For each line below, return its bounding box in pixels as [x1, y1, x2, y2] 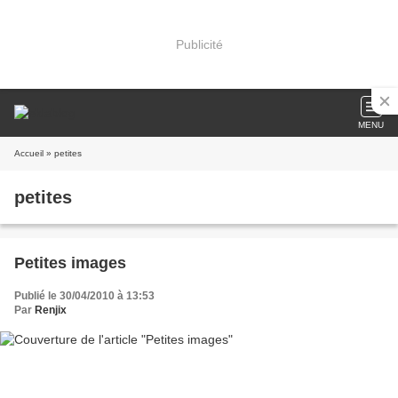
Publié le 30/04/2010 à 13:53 [14, 290, 155, 302]
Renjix [35, 304, 67, 316]
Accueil [14, 148, 44, 158]
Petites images [14, 254, 126, 272]
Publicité [175, 36, 223, 52]
